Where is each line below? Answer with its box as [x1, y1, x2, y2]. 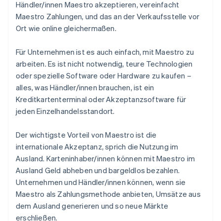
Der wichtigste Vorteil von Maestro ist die [16, 130, 157, 140]
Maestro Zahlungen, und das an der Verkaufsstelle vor [16, 11, 200, 22]
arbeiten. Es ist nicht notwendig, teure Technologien [16, 59, 193, 69]
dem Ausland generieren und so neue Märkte [16, 201, 169, 211]
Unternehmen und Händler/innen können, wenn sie [16, 177, 186, 187]
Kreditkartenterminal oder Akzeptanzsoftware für [16, 94, 186, 105]
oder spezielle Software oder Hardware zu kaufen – [16, 71, 191, 81]
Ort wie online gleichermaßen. [16, 23, 116, 34]
